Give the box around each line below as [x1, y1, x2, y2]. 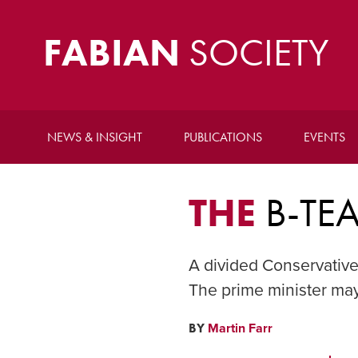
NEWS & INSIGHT [46, 129, 142, 145]
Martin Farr [207, 320, 272, 337]
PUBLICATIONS [183, 129, 262, 145]
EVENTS [303, 129, 345, 145]
